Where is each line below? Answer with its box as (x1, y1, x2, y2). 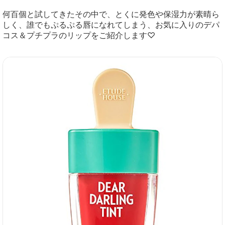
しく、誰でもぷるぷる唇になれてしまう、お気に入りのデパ (3, 20, 219, 30)
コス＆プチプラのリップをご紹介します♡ (3, 30, 155, 40)
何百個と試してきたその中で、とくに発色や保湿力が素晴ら (3, 9, 219, 19)
